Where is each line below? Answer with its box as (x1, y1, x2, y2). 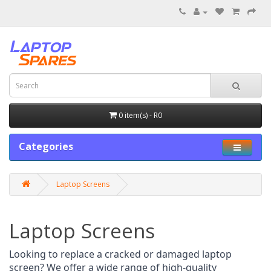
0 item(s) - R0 (119, 110, 162, 120)
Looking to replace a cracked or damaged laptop (9, 247, 232, 261)
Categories (19, 140, 73, 153)
